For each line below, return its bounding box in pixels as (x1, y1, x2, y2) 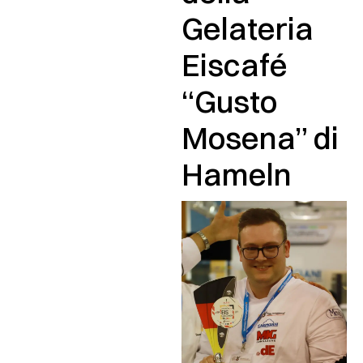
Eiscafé (181, 46, 288, 84)
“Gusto (181, 83, 277, 121)
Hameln (181, 156, 292, 194)
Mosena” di (181, 119, 339, 157)
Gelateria (181, 10, 314, 48)
